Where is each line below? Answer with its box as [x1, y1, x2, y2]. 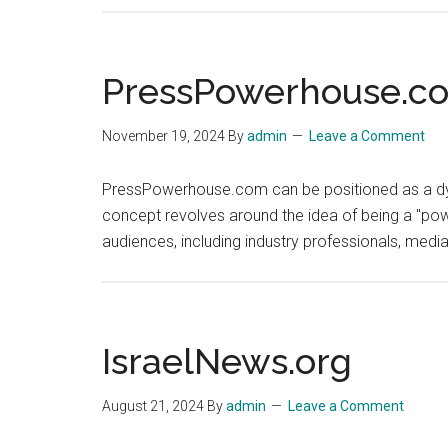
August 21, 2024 [102, 398, 204, 414]
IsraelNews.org [102, 340, 352, 382]
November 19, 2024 [102, 128, 225, 144]
